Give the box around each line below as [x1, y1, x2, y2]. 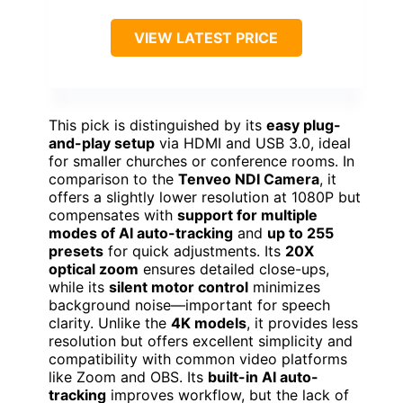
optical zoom [49, 260, 139, 279]
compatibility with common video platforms [49, 350, 347, 369]
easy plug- [266, 116, 341, 135]
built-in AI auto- [208, 368, 318, 387]
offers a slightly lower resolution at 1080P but [49, 188, 361, 207]
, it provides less [246, 314, 358, 333]
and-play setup [49, 134, 155, 153]
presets [49, 242, 103, 261]
